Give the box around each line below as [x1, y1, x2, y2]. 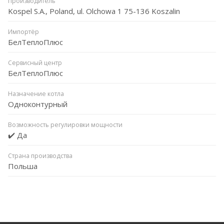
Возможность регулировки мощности [8, 120, 122, 129]
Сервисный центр [8, 58, 62, 67]
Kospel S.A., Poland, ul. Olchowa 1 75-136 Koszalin [8, 5, 180, 16]
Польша [8, 160, 37, 171]
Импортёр [8, 27, 39, 36]
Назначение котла [8, 89, 64, 98]
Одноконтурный [8, 98, 67, 109]
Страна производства [8, 151, 72, 160]
